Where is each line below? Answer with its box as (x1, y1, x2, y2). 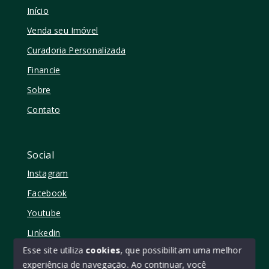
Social (27, 148, 54, 162)
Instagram (27, 167, 68, 179)
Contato (27, 103, 61, 115)
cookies (85, 244, 121, 256)
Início (27, 4, 49, 16)
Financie (27, 64, 61, 76)
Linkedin (27, 226, 61, 238)
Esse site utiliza (22, 244, 86, 256)
